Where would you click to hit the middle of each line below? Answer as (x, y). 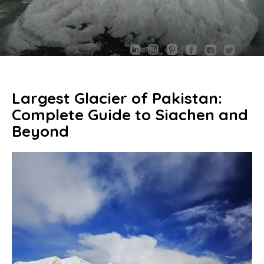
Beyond (40, 131)
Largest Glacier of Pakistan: (117, 98)
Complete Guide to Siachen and (130, 115)
